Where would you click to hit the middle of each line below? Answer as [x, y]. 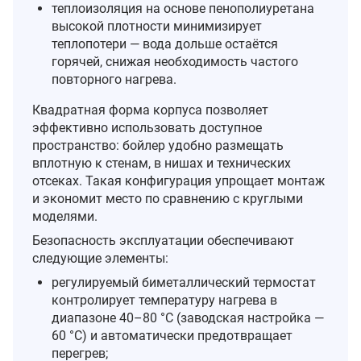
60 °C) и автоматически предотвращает [172, 335]
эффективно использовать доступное [147, 127]
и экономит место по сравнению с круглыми [168, 198]
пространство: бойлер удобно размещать [158, 145]
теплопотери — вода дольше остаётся [165, 44]
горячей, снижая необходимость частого [175, 61]
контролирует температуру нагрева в [164, 300]
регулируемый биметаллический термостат [184, 282]
